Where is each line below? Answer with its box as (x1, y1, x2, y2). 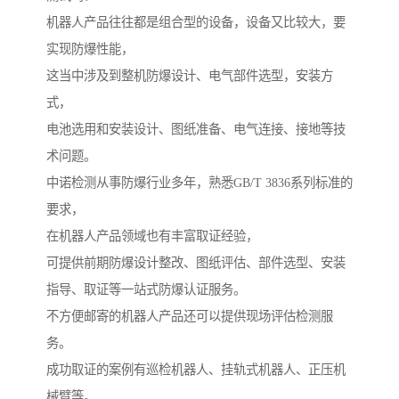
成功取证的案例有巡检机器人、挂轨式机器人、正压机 (46, 362, 346, 378)
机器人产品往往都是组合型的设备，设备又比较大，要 (46, 15, 346, 30)
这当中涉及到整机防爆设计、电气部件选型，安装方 (46, 69, 333, 84)
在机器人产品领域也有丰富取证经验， (46, 229, 258, 244)
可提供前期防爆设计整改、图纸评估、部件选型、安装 (46, 256, 346, 271)
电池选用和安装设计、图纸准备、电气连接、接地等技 (46, 122, 346, 137)
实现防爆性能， (46, 42, 134, 57)
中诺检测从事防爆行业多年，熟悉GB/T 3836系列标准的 (46, 175, 353, 191)
